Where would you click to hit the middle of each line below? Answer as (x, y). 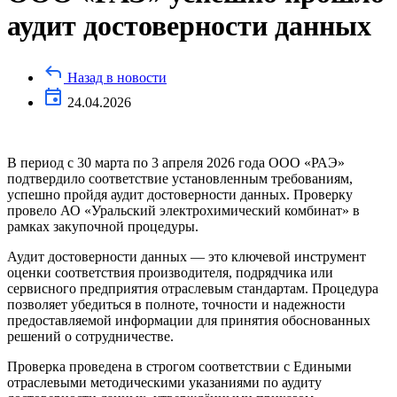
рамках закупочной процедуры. (103, 227)
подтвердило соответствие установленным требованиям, (180, 179)
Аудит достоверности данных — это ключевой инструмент (187, 257)
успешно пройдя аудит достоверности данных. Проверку (180, 195)
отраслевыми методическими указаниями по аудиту (164, 383)
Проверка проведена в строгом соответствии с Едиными (179, 367)
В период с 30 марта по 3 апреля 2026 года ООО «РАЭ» (176, 163)
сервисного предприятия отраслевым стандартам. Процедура (193, 289)
